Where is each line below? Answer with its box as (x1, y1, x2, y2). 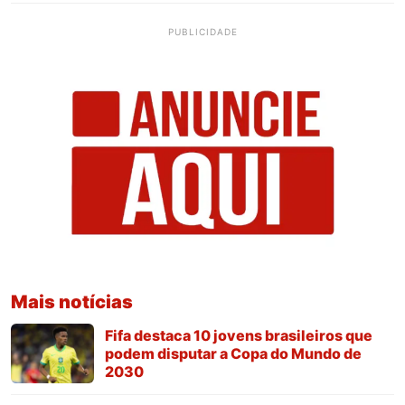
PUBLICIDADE (167, 25, 238, 37)
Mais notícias (11, 290, 133, 313)
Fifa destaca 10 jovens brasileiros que (105, 325, 372, 344)
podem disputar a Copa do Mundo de (105, 344, 362, 363)
